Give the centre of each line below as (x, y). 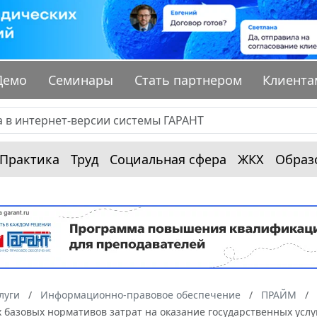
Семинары (81, 80)
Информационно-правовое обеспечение (140, 295)
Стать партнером (188, 80)
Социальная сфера (168, 160)
